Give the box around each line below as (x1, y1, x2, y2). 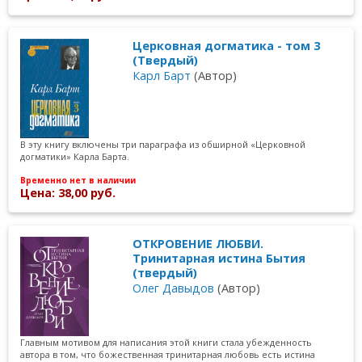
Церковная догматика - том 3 (133, 38, 321, 54)
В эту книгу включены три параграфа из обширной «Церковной (20, 138, 306, 151)
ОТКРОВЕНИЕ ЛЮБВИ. (133, 235, 264, 251)
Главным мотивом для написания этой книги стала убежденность (20, 336, 313, 348)
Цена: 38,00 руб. (20, 184, 116, 200)
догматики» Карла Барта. (20, 150, 130, 163)
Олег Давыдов (133, 280, 215, 296)
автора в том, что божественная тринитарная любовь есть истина (20, 348, 316, 360)
